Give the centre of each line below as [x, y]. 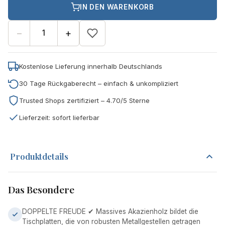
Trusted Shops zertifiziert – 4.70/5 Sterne [84, 100]
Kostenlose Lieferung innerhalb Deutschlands [91, 66]
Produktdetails [39, 156]
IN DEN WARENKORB [117, 7]
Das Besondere [41, 190]
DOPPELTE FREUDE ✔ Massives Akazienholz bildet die [110, 212]
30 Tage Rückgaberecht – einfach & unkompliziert [99, 83]
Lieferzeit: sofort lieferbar [59, 117]
